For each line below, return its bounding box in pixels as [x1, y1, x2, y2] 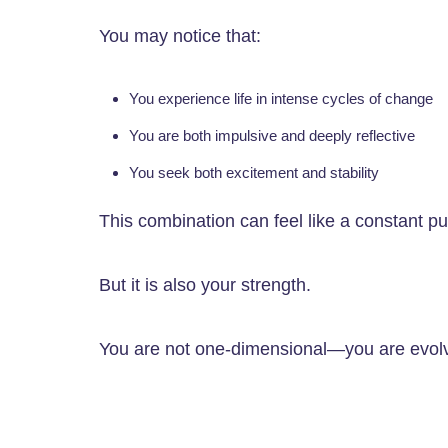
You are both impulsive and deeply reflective [129, 127, 415, 145]
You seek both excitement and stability [129, 164, 379, 182]
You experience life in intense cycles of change [129, 90, 433, 108]
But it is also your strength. [99, 275, 311, 296]
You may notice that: [99, 26, 261, 47]
